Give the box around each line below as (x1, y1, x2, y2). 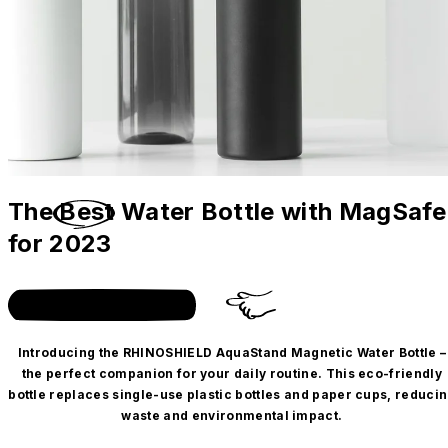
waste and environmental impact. (121, 407, 343, 423)
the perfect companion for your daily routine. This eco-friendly (21, 365, 443, 381)
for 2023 (8, 228, 112, 258)
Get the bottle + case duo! (18, 296, 187, 312)
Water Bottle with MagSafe (120, 196, 446, 226)
